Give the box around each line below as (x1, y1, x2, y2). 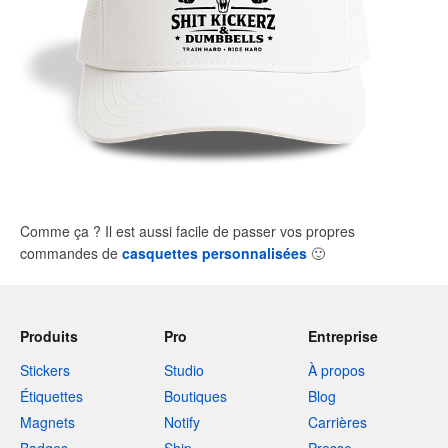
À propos (308, 360, 365, 380)
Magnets (20, 412, 75, 432)
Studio (164, 360, 204, 380)
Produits (20, 326, 78, 346)
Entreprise (308, 326, 378, 346)
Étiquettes (20, 386, 83, 406)
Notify (164, 412, 200, 432)
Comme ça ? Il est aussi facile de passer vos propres (20, 220, 355, 241)
